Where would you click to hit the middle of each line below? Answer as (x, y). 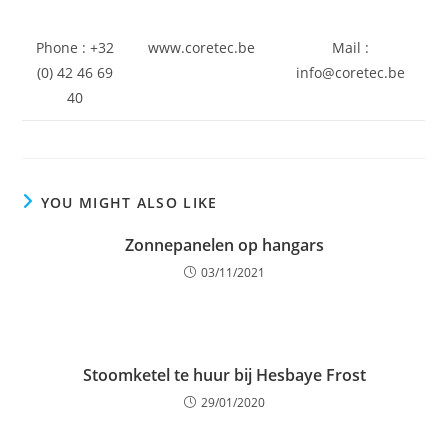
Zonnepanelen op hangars (224, 244)
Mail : (350, 48)
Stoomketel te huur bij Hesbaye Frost (224, 374)
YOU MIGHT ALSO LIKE (129, 202)
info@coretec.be (350, 73)
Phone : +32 (74, 48)
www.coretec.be (201, 48)
